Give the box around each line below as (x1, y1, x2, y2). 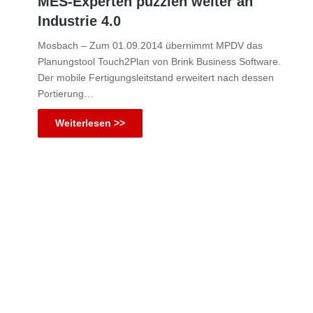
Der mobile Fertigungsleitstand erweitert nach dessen (38, 72, 274, 83)
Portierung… (38, 88, 94, 99)
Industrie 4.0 (38, 13, 121, 29)
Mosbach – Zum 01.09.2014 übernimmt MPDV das (38, 40, 263, 51)
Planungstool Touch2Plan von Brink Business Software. (38, 56, 281, 67)
